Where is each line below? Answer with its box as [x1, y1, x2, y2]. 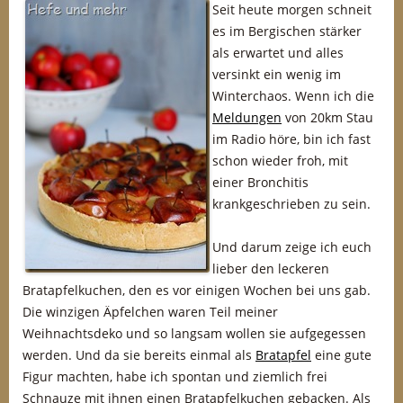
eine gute [311, 346, 372, 363]
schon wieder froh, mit [212, 152, 348, 169]
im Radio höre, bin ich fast [212, 130, 371, 148]
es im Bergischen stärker [212, 22, 362, 40]
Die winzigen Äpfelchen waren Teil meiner [22, 303, 278, 320]
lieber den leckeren [212, 260, 329, 277]
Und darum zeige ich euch [212, 238, 372, 255]
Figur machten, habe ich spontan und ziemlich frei [22, 368, 327, 385]
